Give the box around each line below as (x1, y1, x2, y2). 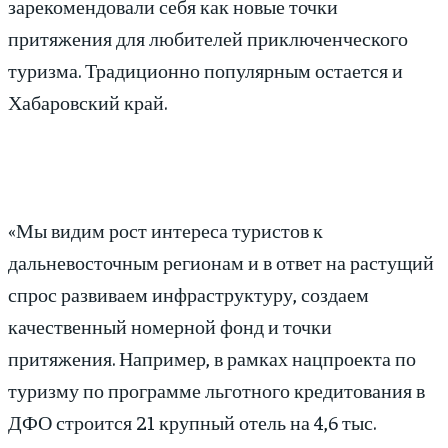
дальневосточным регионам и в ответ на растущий (8, 249, 434, 275)
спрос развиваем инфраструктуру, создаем (8, 281, 369, 307)
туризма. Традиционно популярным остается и (8, 57, 403, 83)
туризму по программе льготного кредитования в (8, 377, 425, 403)
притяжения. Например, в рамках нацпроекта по (8, 345, 416, 371)
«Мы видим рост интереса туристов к (8, 217, 323, 243)
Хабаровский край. (8, 89, 167, 115)
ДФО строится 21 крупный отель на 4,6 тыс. (8, 409, 376, 435)
